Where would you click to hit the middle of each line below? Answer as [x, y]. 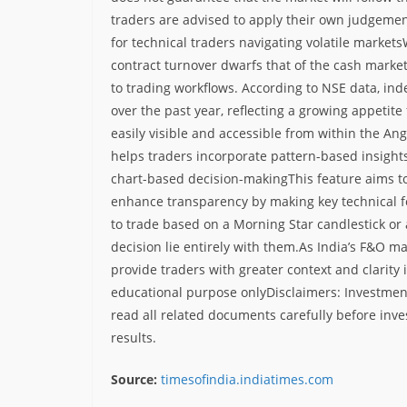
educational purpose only [189, 292]
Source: [134, 379]
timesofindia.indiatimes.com [247, 379]
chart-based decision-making [199, 178]
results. [134, 337]
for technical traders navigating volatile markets [257, 42]
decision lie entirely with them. [205, 246]
